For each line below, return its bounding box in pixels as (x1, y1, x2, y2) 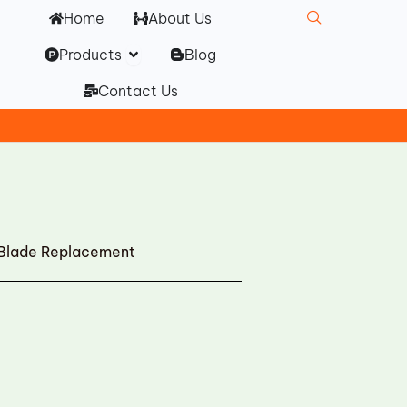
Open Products (125, 41, 233, 59)
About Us (148, 9, 213, 27)
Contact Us (97, 82, 178, 100)
